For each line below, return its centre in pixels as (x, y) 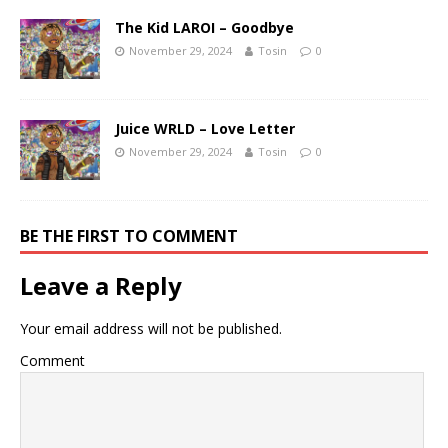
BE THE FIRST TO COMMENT (129, 235)
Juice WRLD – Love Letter (205, 128)
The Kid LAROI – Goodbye (204, 27)
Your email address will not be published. (151, 328)
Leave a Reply (101, 285)
